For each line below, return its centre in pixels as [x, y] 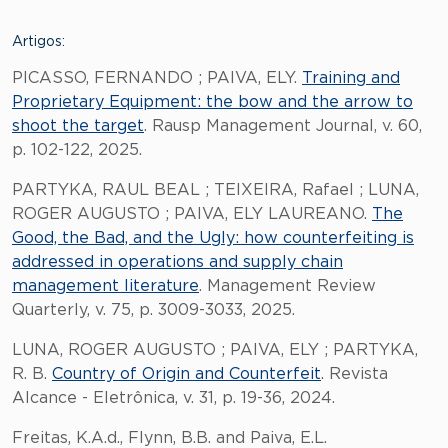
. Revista [354, 374]
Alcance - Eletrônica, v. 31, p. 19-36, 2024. [173, 398]
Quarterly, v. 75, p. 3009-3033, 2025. [153, 310]
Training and [351, 78]
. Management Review [287, 286]
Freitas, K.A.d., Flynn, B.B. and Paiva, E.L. [169, 438]
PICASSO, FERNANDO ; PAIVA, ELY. [157, 78]
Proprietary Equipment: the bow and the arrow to [212, 102]
